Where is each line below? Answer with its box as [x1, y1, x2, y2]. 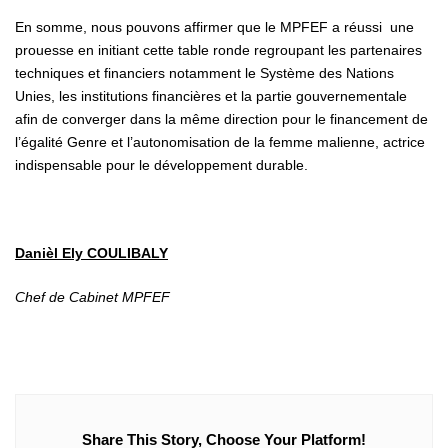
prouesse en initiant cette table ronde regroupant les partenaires [15, 41, 422, 58]
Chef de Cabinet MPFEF [15, 288, 170, 305]
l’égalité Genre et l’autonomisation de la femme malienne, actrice [15, 133, 425, 150]
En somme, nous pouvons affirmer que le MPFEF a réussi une [15, 18, 414, 35]
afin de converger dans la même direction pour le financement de [15, 110, 428, 127]
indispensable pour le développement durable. [15, 156, 308, 173]
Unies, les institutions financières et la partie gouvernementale [15, 87, 407, 104]
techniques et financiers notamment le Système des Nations [15, 64, 394, 81]
